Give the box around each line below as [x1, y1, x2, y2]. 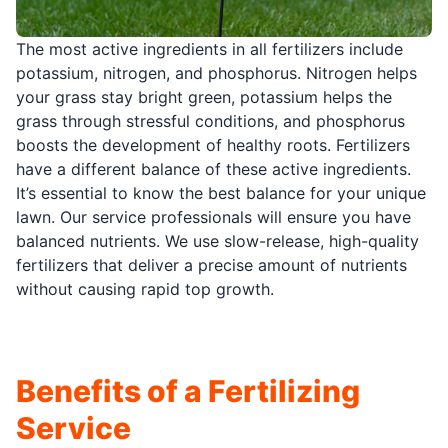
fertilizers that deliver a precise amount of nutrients [16, 254, 407, 275]
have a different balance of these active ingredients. [16, 158, 411, 179]
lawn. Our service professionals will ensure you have [16, 206, 411, 227]
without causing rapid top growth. [16, 278, 274, 299]
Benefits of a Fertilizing [16, 372, 360, 409]
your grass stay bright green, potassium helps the [16, 86, 392, 107]
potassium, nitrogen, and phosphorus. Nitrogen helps [16, 62, 417, 83]
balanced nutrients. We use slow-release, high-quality [16, 230, 419, 251]
